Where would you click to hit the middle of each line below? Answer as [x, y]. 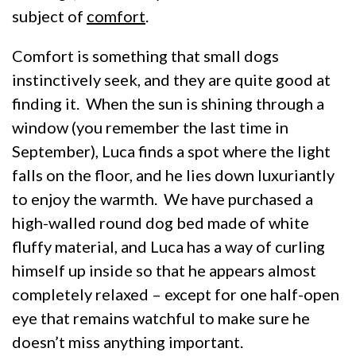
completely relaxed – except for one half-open [176, 294]
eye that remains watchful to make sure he [161, 317]
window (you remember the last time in [150, 127]
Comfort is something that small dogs [145, 55]
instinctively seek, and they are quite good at [171, 79]
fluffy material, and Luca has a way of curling [168, 246]
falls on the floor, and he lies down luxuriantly [173, 174]
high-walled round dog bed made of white [161, 222]
